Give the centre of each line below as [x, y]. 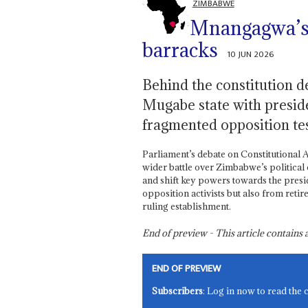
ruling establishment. [186, 207]
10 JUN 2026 [251, 55]
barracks [180, 51]
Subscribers [178, 291]
